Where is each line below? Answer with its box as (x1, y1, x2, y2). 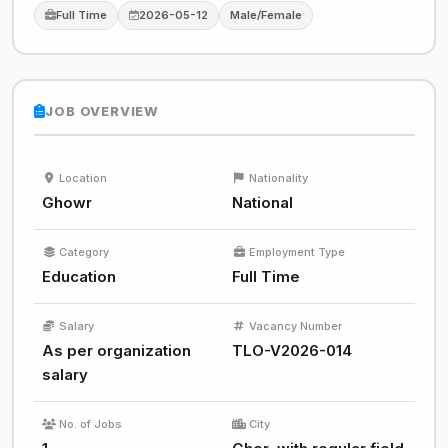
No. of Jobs (58, 417, 122, 431)
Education (41, 267, 116, 286)
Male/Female (229, 7, 302, 22)
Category (58, 245, 109, 259)
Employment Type (249, 245, 345, 259)
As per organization (41, 341, 191, 360)
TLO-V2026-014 (232, 341, 352, 360)
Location (58, 171, 107, 185)
